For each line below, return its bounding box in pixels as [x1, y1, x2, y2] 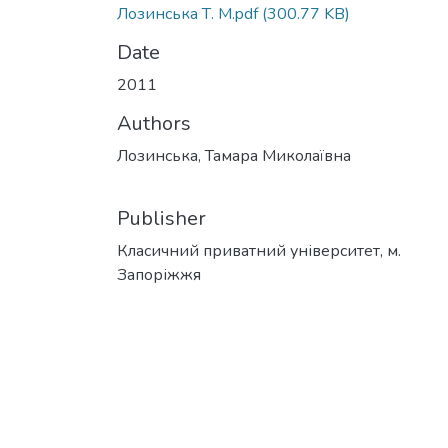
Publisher [117, 205, 206, 232]
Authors [117, 110, 191, 137]
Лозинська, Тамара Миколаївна [117, 145, 351, 167]
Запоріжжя [117, 264, 201, 286]
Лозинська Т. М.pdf [117, 3, 258, 25]
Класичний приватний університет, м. [117, 240, 401, 262]
